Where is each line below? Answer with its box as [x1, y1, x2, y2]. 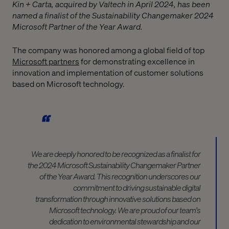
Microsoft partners [12, 56, 79, 66]
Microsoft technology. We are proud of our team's [49, 204, 200, 215]
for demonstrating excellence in [79, 56, 195, 66]
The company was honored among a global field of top [12, 44, 204, 55]
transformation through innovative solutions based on [35, 193, 200, 204]
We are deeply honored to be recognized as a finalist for [31, 148, 200, 159]
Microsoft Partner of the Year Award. [12, 21, 143, 32]
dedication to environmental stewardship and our [49, 215, 200, 226]
